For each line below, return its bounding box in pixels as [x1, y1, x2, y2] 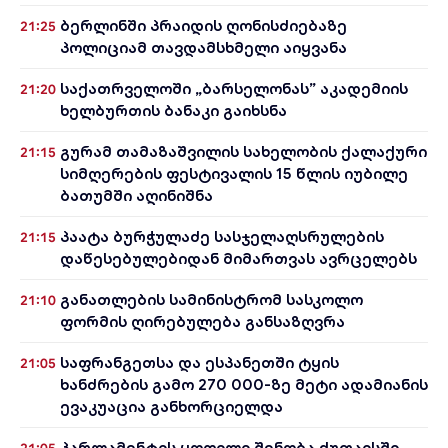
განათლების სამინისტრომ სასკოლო [60, 290, 363, 309]
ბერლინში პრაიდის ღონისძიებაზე [60, 16, 347, 35]
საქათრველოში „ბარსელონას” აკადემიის [60, 79, 408, 98]
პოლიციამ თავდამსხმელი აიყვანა [60, 38, 347, 57]
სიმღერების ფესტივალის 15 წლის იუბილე [60, 164, 408, 183]
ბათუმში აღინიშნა [60, 186, 213, 205]
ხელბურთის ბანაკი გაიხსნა [60, 101, 287, 120]
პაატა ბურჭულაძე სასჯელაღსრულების [60, 227, 384, 246]
